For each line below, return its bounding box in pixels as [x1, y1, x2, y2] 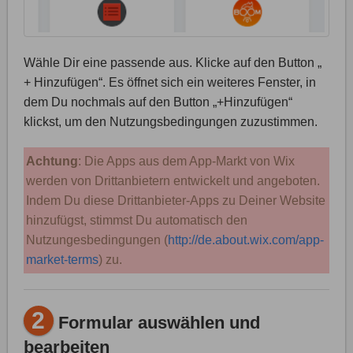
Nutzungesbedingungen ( [25, 233, 168, 247]
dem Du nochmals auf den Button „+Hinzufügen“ [24, 95, 292, 110]
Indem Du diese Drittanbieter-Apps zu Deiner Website [25, 194, 325, 208]
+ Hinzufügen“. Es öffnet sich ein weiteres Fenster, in [24, 76, 316, 90]
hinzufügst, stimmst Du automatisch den [25, 214, 247, 228]
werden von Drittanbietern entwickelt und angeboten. [25, 174, 320, 188]
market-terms [25, 253, 98, 267]
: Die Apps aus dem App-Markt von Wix [77, 154, 295, 169]
